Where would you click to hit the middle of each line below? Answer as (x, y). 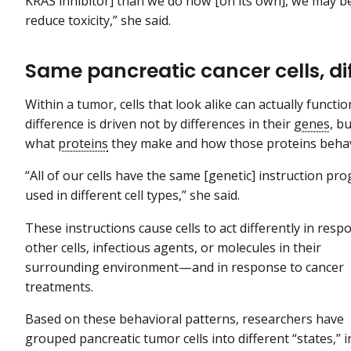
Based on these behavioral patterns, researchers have (185, 318)
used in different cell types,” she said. (134, 195)
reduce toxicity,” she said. (98, 20)
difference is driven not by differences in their (159, 124)
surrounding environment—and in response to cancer (185, 267)
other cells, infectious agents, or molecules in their (173, 247)
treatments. (59, 286)
